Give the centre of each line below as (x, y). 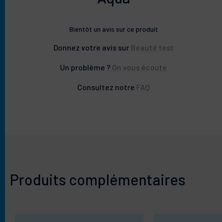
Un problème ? (86, 67)
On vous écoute (139, 67)
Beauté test (151, 48)
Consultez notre (107, 87)
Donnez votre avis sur (91, 48)
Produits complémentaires (98, 180)
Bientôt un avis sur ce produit (113, 29)
